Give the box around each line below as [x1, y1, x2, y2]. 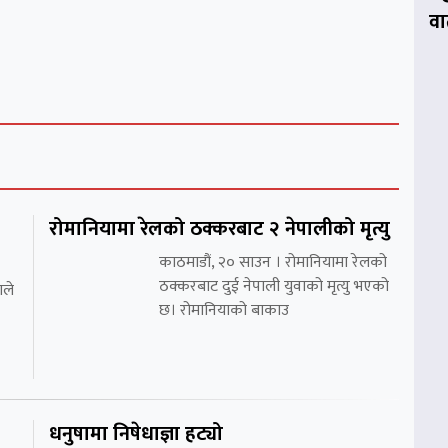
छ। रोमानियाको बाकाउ [159, 296, 289, 324]
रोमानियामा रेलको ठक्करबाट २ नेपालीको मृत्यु [49, 211, 390, 246]
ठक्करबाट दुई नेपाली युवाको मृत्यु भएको [159, 272, 389, 300]
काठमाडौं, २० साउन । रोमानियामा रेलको [159, 248, 387, 276]
